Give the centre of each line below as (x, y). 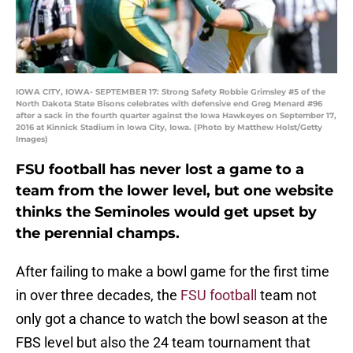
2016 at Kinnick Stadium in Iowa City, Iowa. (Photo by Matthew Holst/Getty (169, 128)
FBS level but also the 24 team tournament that (163, 343)
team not (287, 295)
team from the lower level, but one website (175, 191)
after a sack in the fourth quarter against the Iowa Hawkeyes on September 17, (176, 116)
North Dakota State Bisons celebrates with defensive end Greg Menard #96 (169, 104)
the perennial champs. (98, 234)
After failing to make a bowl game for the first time (173, 272)
